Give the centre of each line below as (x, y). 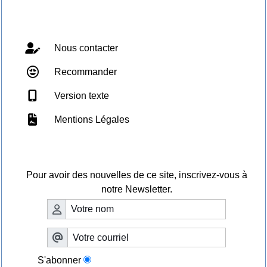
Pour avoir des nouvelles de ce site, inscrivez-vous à (136, 175)
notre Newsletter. (136, 190)
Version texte (80, 96)
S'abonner (59, 260)
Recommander (84, 72)
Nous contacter (85, 48)
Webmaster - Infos (129, 25)
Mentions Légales (91, 120)
